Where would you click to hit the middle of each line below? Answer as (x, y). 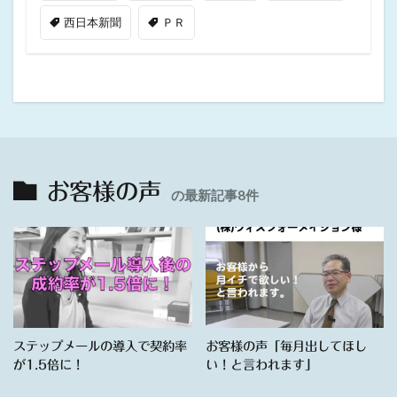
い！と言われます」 (261, 364)
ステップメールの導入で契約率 (100, 346)
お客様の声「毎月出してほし (286, 346)
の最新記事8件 (215, 195)
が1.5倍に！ (49, 364)
